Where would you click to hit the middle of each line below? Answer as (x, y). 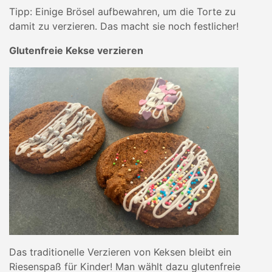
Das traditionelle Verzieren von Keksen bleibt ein (120, 252)
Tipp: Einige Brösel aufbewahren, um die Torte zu (122, 12)
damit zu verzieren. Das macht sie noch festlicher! (124, 26)
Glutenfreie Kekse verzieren (76, 50)
